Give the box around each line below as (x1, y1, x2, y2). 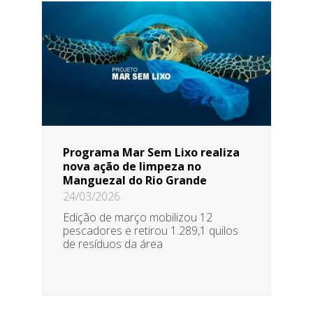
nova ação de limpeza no (63, 158, 201, 174)
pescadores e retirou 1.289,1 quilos (63, 222, 238, 238)
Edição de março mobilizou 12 (63, 209, 212, 225)
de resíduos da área (63, 235, 163, 252)
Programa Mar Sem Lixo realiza (63, 144, 240, 160)
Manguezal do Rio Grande (63, 172, 207, 188)
